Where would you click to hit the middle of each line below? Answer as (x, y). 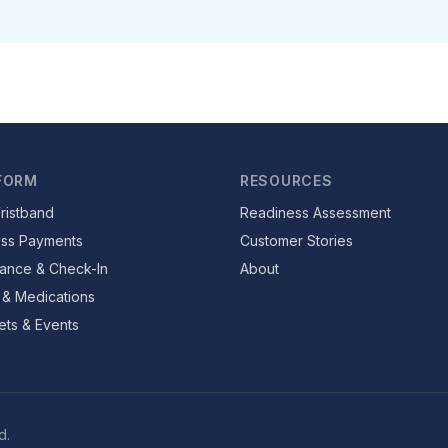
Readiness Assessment (315, 212)
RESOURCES (286, 180)
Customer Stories (296, 240)
